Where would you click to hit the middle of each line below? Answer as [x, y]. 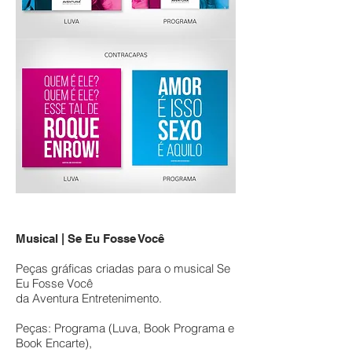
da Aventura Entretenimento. [89, 298]
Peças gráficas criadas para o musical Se [123, 268]
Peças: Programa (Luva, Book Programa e [125, 328]
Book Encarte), [55, 343]
